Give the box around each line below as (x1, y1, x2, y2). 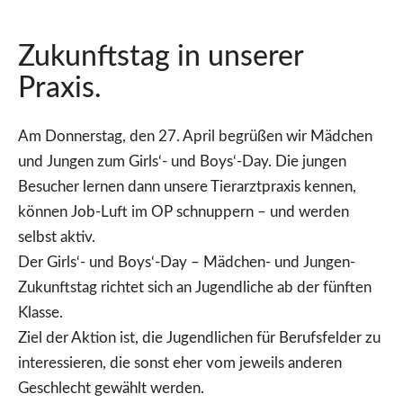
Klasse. (18, 304, 63, 320)
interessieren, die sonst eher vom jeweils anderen (18, 354, 342, 371)
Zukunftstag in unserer (18, 42, 303, 72)
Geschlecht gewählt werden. (18, 380, 204, 396)
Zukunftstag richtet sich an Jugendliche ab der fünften (18, 279, 372, 295)
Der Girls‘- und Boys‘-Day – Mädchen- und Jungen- (18, 254, 355, 270)
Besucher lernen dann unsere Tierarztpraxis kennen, (18, 178, 356, 194)
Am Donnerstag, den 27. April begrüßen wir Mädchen (18, 128, 372, 144)
